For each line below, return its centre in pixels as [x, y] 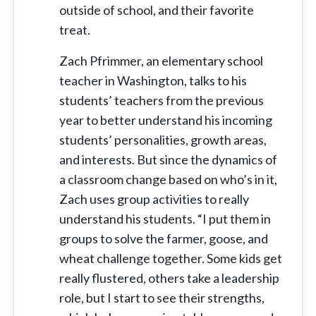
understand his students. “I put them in [165, 219]
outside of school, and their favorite [157, 10]
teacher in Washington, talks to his [153, 81]
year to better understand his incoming [166, 120]
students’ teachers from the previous [162, 101]
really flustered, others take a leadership [169, 278]
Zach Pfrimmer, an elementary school [161, 61]
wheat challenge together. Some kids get [171, 259]
